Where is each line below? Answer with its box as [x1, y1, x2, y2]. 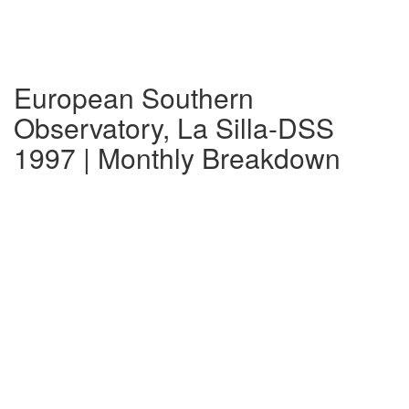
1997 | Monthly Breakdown [14, 138, 341, 177]
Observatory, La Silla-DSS [14, 108, 334, 147]
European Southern [14, 78, 254, 117]
